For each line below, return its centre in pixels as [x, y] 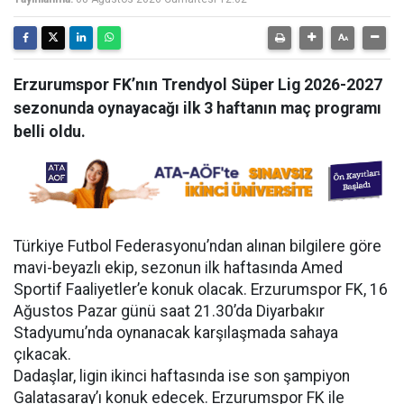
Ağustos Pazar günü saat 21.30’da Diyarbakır [169, 311]
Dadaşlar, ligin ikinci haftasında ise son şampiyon [182, 376]
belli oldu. [50, 132]
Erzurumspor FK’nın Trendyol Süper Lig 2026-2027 [198, 85]
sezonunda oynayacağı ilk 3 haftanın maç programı [197, 108]
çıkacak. [42, 354]
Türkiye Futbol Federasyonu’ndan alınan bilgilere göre [197, 246]
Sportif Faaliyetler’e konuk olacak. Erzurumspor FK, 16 [201, 289]
